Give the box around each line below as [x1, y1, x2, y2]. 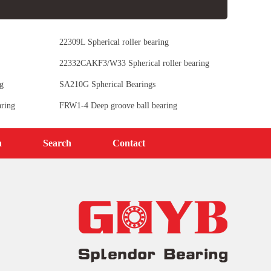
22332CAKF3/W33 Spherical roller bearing [59, 58, 209, 68]
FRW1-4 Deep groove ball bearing [59, 100, 177, 110]
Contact [113, 137, 145, 148]
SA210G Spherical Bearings [59, 79, 155, 89]
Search [43, 137, 71, 148]
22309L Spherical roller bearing [59, 37, 169, 47]
